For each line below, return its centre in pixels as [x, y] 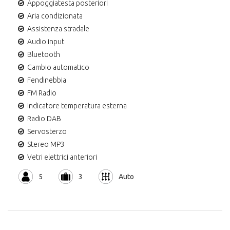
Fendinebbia [47, 80]
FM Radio [42, 93]
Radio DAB [44, 118]
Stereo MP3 [46, 144]
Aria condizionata [55, 16]
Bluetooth [44, 54]
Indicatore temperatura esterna [77, 106]
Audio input [46, 41]
